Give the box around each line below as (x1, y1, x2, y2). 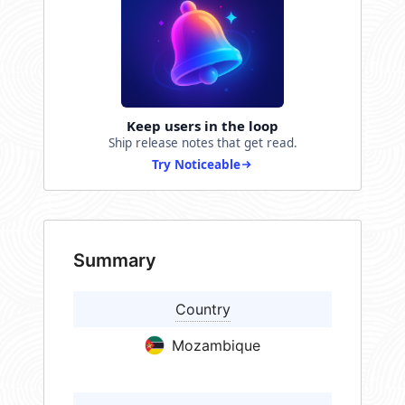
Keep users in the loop (127, 117, 278, 136)
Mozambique (172, 336, 260, 355)
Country (174, 300, 231, 319)
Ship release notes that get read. (108, 135, 297, 152)
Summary (73, 250, 156, 272)
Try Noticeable (152, 156, 240, 174)
